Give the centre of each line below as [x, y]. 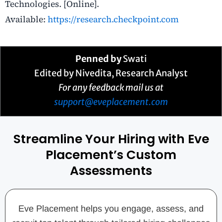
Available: [26, 20]
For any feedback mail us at [111, 88]
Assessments [111, 170]
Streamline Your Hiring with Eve [111, 139]
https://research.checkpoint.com [113, 20]
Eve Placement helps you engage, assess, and [111, 208]
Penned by [98, 59]
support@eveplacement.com [111, 102]
